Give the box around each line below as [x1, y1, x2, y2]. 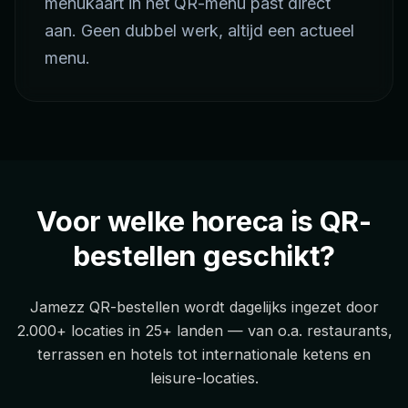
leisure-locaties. [149, 368, 259, 387]
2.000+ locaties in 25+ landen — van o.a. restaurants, [15, 321, 393, 340]
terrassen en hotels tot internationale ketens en [37, 344, 371, 363]
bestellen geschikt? [72, 238, 336, 272]
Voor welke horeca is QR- [36, 203, 372, 238]
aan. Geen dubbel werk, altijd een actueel [45, 20, 354, 40]
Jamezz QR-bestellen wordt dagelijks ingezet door [29, 297, 379, 316]
